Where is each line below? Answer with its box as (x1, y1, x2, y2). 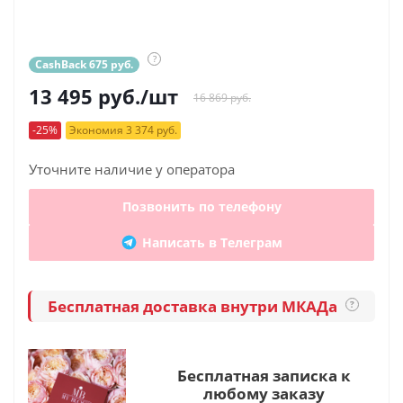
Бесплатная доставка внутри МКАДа (47, 295, 341, 317)
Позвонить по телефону (121, 198, 282, 215)
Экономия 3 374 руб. (69, 122, 177, 138)
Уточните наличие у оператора (29, 160, 235, 178)
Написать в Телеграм (142, 234, 282, 251)
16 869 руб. (193, 90, 251, 105)
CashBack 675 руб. (35, 57, 133, 72)
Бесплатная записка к (176, 365, 351, 386)
